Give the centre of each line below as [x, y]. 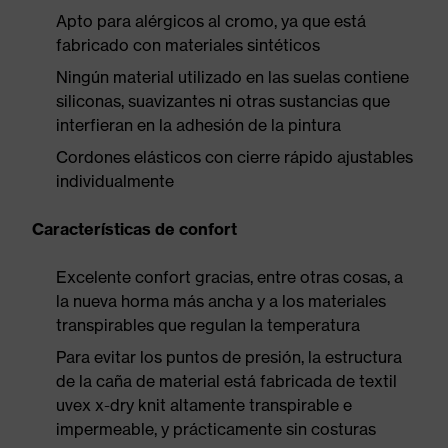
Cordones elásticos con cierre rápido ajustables [234, 157]
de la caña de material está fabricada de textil [226, 381]
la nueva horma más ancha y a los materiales [221, 301]
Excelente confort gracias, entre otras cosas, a [229, 277]
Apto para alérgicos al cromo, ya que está [211, 21]
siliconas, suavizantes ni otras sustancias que [223, 101]
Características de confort [134, 229]
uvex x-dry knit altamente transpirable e [204, 405]
